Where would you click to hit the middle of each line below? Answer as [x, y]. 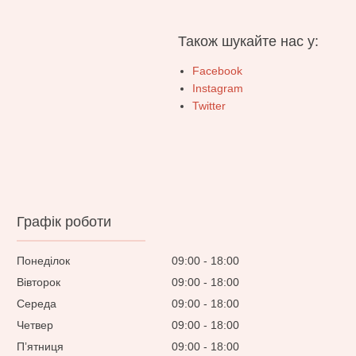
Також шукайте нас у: [248, 42]
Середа [37, 304]
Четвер [35, 325]
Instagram [218, 89]
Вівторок [39, 282]
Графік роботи [64, 222]
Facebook [217, 71]
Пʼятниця [41, 347]
